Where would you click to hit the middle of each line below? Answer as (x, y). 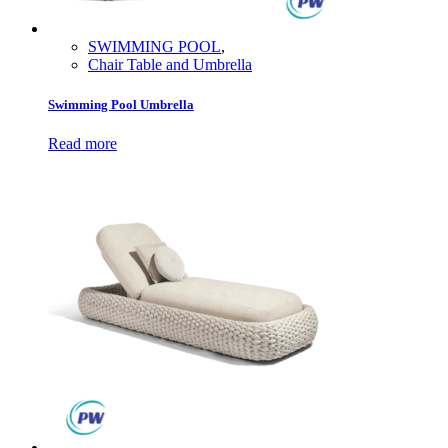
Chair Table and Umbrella (170, 65)
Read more (82, 143)
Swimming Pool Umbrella (121, 104)
